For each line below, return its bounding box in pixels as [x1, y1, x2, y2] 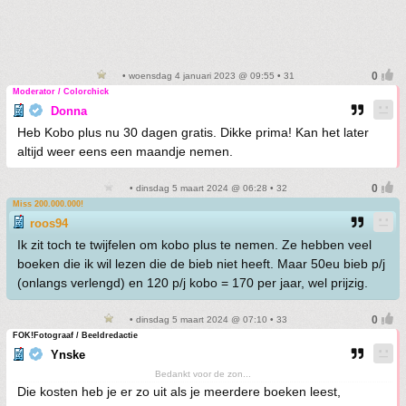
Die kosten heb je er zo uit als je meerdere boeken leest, [17, 384, 341, 399]
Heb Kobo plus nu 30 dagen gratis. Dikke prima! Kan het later [17, 125, 369, 140]
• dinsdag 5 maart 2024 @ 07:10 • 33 [126, 314, 287, 324]
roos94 [30, 217, 68, 230]
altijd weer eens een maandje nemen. [17, 144, 233, 159]
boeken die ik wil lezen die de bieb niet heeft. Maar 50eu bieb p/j [17, 256, 385, 271]
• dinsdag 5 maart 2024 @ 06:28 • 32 [126, 183, 287, 193]
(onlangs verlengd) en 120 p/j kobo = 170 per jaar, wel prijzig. [17, 275, 368, 290]
